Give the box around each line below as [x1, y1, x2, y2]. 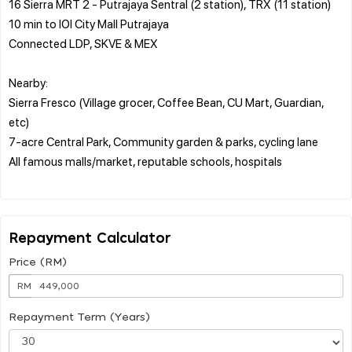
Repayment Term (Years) [9, 311, 150, 323]
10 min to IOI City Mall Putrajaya [9, 15, 169, 31]
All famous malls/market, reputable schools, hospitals [9, 152, 282, 169]
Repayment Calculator [9, 231, 171, 246]
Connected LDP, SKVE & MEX [9, 35, 158, 51]
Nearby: [9, 74, 48, 90]
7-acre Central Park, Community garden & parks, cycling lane [9, 133, 318, 149]
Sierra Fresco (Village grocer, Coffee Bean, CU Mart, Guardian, [9, 93, 324, 110]
